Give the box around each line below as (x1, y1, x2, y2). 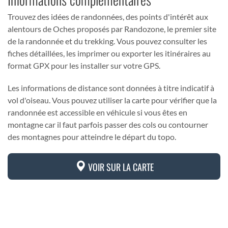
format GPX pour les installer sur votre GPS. (8, 61, 160, 70)
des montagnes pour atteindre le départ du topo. (8, 132, 176, 141)
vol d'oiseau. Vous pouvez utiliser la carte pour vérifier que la (8, 95, 217, 105)
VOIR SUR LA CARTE (85, 160, 154, 174)
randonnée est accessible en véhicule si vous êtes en (8, 107, 187, 117)
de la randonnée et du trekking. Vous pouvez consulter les (8, 36, 207, 46)
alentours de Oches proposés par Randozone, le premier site (8, 24, 216, 34)
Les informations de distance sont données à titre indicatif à (8, 83, 214, 93)
